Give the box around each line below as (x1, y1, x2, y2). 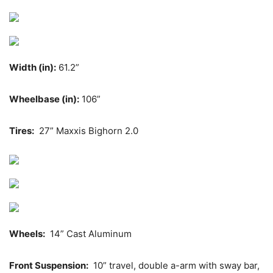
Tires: (9, 124, 34, 136)
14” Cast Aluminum (45, 227, 132, 239)
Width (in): (9, 61, 56, 73)
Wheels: (9, 227, 45, 239)
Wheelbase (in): (9, 93, 79, 105)
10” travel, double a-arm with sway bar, (88, 259, 262, 271)
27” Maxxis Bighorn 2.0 (34, 124, 138, 136)
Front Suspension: (9, 259, 88, 271)
